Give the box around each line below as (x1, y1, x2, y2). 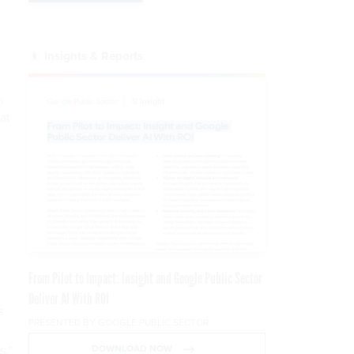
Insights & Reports (44, 47, 143, 66)
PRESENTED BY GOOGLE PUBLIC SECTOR (28, 315, 209, 330)
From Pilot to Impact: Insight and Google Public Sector (28, 269, 262, 288)
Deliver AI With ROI (28, 289, 109, 309)
